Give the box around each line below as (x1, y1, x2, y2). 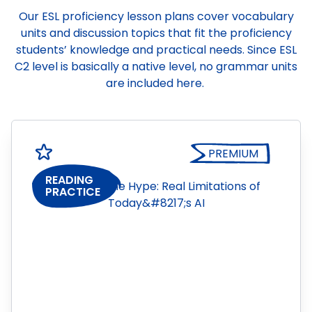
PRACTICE (45, 184, 100, 201)
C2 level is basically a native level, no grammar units (15, 58, 297, 75)
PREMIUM (208, 146, 258, 162)
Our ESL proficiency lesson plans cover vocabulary (18, 8, 294, 24)
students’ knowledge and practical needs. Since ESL (15, 42, 297, 58)
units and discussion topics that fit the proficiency (20, 25, 292, 41)
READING (45, 172, 93, 189)
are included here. (105, 75, 204, 91)
